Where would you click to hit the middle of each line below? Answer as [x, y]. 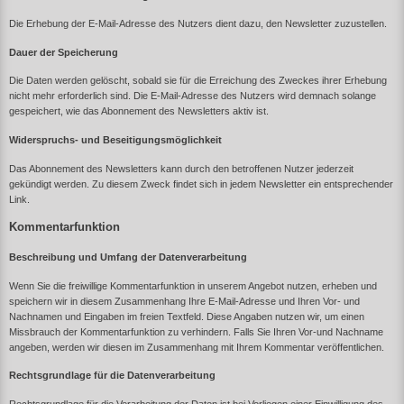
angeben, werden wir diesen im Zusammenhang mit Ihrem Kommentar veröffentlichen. [197, 347]
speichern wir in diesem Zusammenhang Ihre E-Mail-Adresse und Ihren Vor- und [184, 301]
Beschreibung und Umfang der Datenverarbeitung [128, 257]
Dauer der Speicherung [64, 52]
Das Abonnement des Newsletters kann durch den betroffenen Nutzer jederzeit [181, 168]
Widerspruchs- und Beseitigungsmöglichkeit [115, 140]
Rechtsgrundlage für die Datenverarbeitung [112, 376]
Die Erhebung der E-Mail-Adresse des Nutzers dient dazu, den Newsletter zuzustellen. [198, 24]
